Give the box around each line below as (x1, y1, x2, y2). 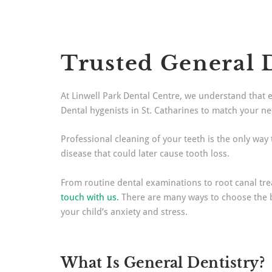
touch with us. (61, 192, 119, 203)
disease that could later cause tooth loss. (61, 148, 229, 159)
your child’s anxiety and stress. (61, 206, 188, 217)
